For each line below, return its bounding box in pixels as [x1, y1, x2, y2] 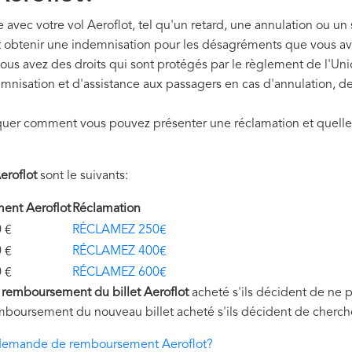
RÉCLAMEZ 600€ [72, 266, 167, 279]
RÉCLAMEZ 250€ [72, 224, 167, 236]
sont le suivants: [37, 170, 128, 182]
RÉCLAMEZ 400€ [72, 245, 167, 258]
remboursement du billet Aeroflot [2, 287, 189, 299]
